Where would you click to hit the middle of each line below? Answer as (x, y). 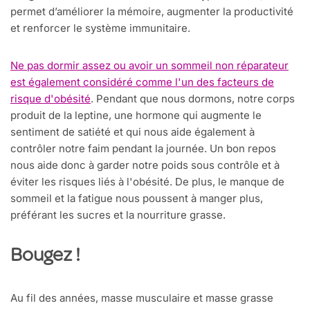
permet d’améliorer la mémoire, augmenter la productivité (152, 12)
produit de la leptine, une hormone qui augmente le (136, 116)
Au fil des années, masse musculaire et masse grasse (142, 298)
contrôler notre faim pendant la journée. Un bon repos (143, 149)
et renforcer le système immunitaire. (100, 28)
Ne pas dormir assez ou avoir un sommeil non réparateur (149, 66)
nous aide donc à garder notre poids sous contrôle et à (145, 165)
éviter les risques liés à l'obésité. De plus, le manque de (147, 182)
